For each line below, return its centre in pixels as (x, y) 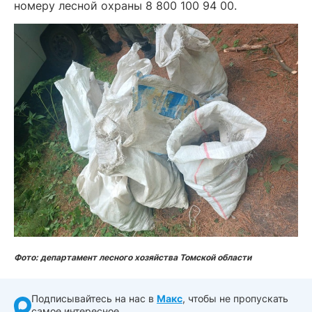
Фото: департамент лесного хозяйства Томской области (133, 257)
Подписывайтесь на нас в (94, 298)
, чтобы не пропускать (235, 298)
